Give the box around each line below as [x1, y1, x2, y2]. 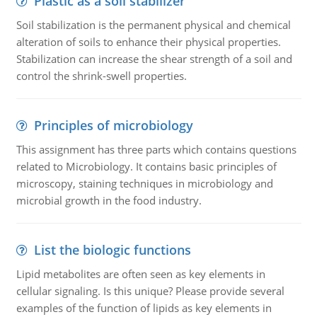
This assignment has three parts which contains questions [16, 142, 296, 156]
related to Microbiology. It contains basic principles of [16, 159, 277, 173]
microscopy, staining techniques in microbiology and [16, 176, 273, 190]
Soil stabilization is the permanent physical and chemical [16, 18, 291, 32]
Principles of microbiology [33, 117, 193, 134]
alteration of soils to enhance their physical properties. [16, 35, 281, 49]
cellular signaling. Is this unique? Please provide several [16, 284, 284, 298]
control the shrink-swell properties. [16, 69, 187, 83]
